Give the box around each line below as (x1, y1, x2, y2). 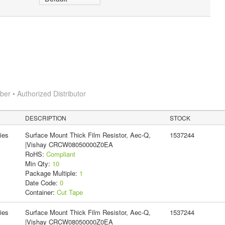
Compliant (46, 149, 75, 159)
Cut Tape (56, 187, 83, 197)
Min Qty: (25, 158, 52, 168)
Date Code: (25, 177, 60, 187)
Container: (25, 187, 57, 197)
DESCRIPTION (25, 113, 67, 122)
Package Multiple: (25, 168, 79, 178)
